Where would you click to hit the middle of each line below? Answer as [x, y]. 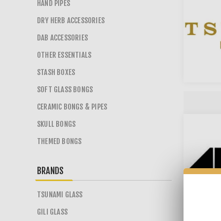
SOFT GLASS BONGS [65, 90]
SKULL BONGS [56, 124]
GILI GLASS [52, 212]
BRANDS [51, 171]
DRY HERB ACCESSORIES [71, 20]
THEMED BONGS [59, 141]
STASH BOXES [56, 72]
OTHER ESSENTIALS [64, 55]
